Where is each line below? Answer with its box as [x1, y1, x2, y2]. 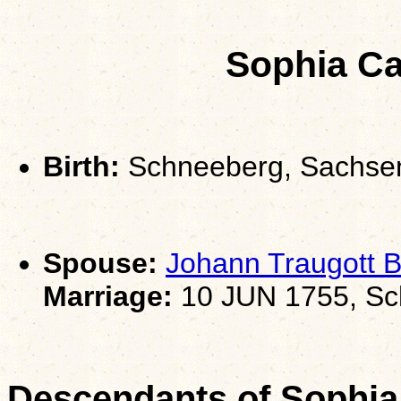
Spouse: [43, 246, 158, 279]
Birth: [43, 149, 120, 183]
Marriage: [43, 279, 173, 312]
